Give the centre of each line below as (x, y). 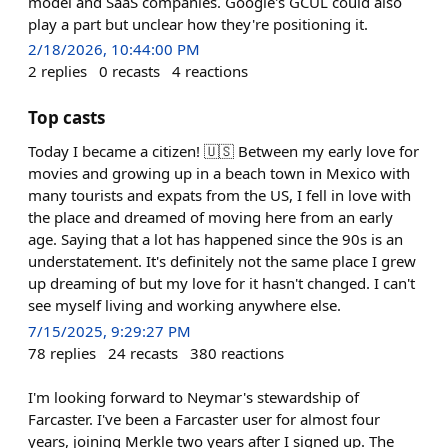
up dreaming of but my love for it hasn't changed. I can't (221, 282)
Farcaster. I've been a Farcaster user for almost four (204, 419)
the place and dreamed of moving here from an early (210, 216)
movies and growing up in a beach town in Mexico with (219, 172)
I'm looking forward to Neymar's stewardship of (193, 397)
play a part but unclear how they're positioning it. (198, 23)
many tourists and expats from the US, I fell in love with (219, 194)
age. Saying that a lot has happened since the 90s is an (215, 238)
